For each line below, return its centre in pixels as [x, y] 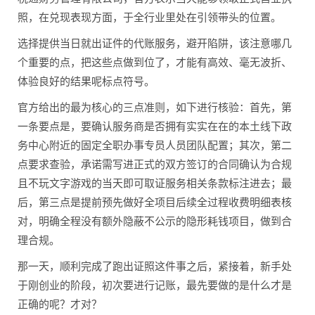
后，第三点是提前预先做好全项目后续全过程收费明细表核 [155, 202]
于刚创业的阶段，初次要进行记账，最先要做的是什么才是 [155, 285]
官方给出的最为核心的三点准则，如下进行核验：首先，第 [155, 108]
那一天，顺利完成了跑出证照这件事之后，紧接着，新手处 [155, 266]
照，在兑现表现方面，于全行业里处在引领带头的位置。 [149, 18]
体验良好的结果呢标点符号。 [86, 82]
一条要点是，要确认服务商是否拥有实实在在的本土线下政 [155, 127]
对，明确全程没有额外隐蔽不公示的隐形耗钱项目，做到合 [155, 221]
